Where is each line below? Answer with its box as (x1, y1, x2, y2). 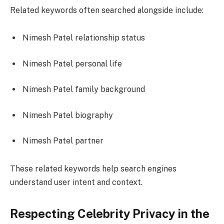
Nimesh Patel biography (22, 110, 113, 120)
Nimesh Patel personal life (22, 58, 122, 68)
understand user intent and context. (10, 177, 142, 187)
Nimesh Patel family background (22, 84, 145, 94)
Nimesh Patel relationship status (22, 33, 145, 43)
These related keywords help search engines (10, 164, 176, 174)
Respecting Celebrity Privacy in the (10, 206, 209, 221)
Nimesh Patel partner (22, 136, 103, 146)
